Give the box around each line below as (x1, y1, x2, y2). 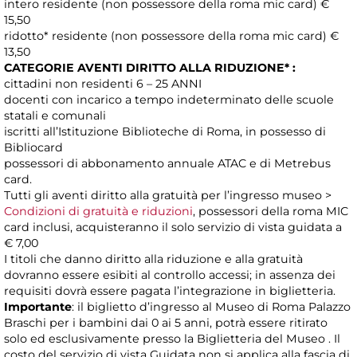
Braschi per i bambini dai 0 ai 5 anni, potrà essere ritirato (4, 316, 328, 331)
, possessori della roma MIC (193, 204, 348, 219)
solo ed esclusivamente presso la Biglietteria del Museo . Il (4, 331, 340, 347)
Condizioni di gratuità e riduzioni (4, 204, 193, 219)
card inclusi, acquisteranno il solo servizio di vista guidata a (4, 220, 342, 235)
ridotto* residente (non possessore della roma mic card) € (4, 29, 339, 44)
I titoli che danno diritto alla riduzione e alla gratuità (4, 252, 303, 267)
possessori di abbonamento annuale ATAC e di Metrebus (4, 156, 331, 171)
